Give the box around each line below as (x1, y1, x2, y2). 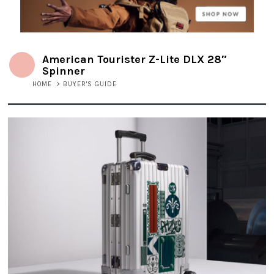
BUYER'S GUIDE (63, 80, 117, 89)
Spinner (42, 64, 85, 78)
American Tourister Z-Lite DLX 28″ (42, 52, 227, 66)
